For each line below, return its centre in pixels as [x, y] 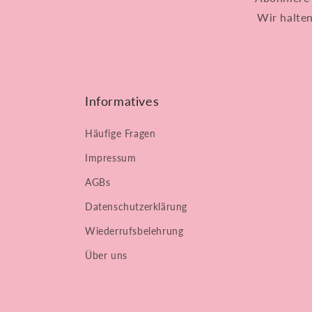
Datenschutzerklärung [136, 206]
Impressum [111, 158]
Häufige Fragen [120, 133]
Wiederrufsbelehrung [134, 231]
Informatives [122, 101]
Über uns [106, 255]
